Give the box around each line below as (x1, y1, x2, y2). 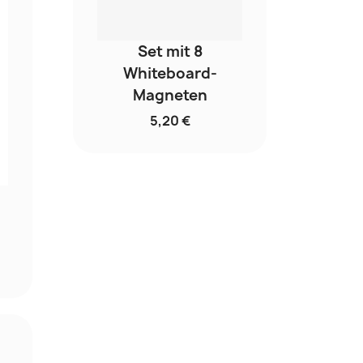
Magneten (132, 85, 207, 106)
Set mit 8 (137, 41, 203, 62)
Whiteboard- (122, 63, 217, 84)
